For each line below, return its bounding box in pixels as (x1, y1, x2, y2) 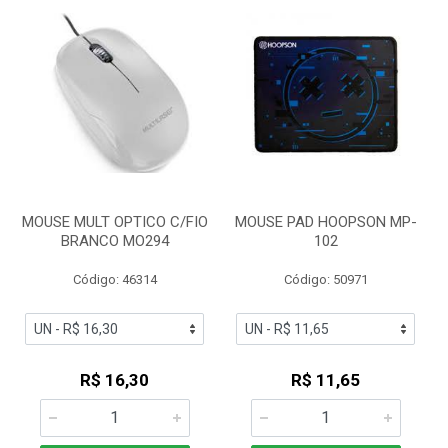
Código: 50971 (283, 272, 368, 287)
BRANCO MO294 (60, 232, 169, 250)
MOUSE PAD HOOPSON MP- (234, 213, 417, 231)
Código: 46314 (72, 272, 157, 287)
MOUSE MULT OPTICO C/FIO (21, 213, 208, 231)
